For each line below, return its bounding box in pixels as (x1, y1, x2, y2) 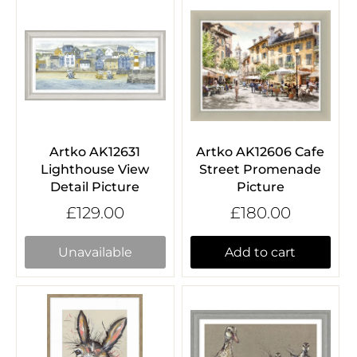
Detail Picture (50, 178, 140, 194)
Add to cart (225, 245, 296, 261)
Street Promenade (199, 161, 322, 177)
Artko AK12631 (49, 143, 141, 159)
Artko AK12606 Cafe (196, 143, 325, 159)
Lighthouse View (41, 161, 150, 177)
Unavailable (57, 245, 132, 261)
